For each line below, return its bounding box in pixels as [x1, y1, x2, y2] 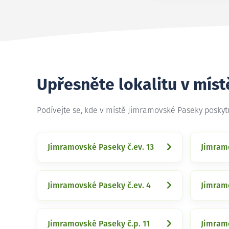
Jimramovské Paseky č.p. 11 [48, 220, 150, 228]
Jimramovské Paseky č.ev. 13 [48, 143, 154, 151]
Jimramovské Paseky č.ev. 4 [48, 181, 151, 190]
